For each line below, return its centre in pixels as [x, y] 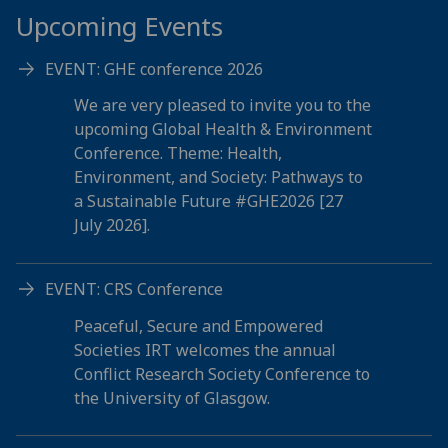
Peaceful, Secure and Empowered [198, 325]
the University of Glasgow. [171, 397]
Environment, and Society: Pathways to [218, 177]
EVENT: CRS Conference [133, 288]
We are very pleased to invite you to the [222, 105]
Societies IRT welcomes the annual [204, 349]
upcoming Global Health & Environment [222, 129]
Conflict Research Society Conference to [221, 373]
